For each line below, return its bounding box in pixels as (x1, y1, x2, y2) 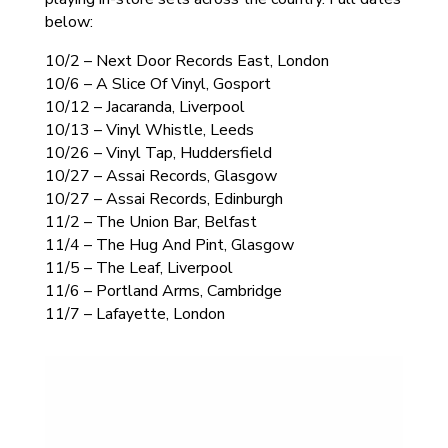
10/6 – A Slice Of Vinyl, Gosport (44, 73, 271, 95)
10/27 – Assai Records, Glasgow (44, 165, 277, 187)
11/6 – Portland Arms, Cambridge (44, 280, 282, 302)
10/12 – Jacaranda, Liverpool (44, 96, 245, 118)
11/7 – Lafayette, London (44, 303, 225, 325)
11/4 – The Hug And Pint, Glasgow (44, 234, 294, 256)
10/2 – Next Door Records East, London (44, 50, 329, 72)
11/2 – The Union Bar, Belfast (44, 211, 257, 233)
